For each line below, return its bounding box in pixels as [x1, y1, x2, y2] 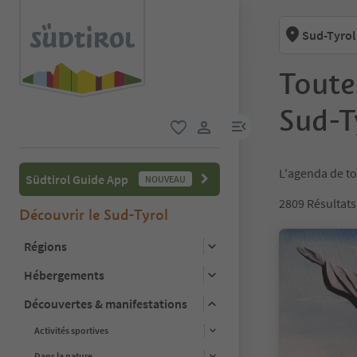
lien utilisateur [203, 137, 280, 154]
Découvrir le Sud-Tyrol [19, 205, 168, 224]
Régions [24, 237, 67, 254]
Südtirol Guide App [25, 171, 128, 187]
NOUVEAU [145, 172, 186, 185]
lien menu [238, 116, 292, 132]
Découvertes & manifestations [24, 295, 187, 312]
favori [168, 136, 199, 153]
